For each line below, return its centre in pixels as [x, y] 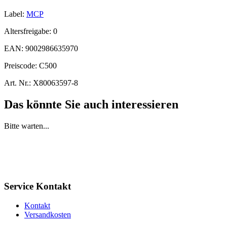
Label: [14, 14]
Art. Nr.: [17, 83]
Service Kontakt [37, 186]
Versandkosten [48, 215]
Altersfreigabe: [29, 31]
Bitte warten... [27, 126]
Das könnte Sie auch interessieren [91, 104]
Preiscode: [22, 65]
